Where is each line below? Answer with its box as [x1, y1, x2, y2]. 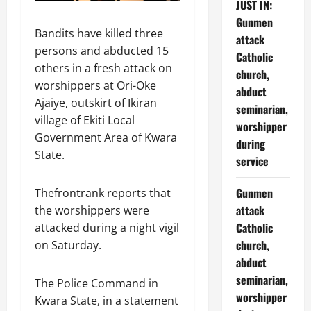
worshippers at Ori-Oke [35, 77, 156, 93]
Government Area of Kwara [35, 129, 177, 145]
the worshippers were [35, 202, 149, 218]
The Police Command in [35, 275, 158, 291]
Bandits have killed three [35, 25, 163, 41]
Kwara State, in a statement [35, 292, 178, 308]
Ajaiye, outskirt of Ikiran [35, 94, 157, 110]
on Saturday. [35, 237, 101, 253]
